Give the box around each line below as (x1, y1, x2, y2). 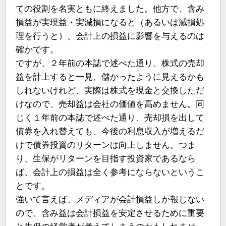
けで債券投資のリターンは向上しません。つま (16, 140, 196, 150)
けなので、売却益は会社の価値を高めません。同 (16, 99, 204, 109)
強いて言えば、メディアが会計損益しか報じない (16, 194, 204, 204)
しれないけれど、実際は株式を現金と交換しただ (16, 85, 204, 95)
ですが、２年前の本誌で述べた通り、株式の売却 (16, 58, 204, 68)
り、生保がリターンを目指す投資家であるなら (16, 153, 196, 163)
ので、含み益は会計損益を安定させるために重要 (16, 208, 204, 218)
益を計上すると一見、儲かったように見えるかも (16, 72, 204, 82)
